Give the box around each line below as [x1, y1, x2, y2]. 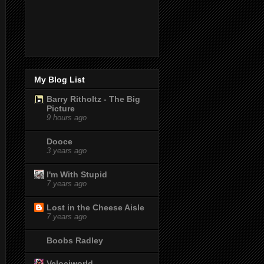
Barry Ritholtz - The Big [47, 94, 140, 104]
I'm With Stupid [47, 169, 107, 179]
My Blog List [34, 74, 85, 84]
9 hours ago [47, 113, 87, 122]
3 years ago [47, 146, 87, 155]
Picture [47, 103, 75, 113]
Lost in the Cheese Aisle [47, 202, 144, 212]
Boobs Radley [47, 235, 103, 245]
